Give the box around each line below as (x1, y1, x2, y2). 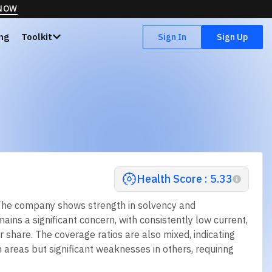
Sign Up (217, 31, 248, 42)
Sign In (158, 31, 186, 42)
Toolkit (21, 31, 52, 42)
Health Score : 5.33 (136, 171, 233, 186)
